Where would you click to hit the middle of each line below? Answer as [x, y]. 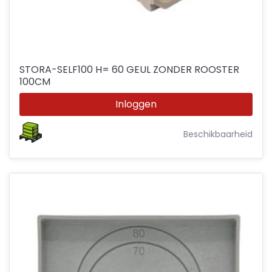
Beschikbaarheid [218, 134]
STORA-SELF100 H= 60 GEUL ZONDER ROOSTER [129, 69]
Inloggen [136, 104]
